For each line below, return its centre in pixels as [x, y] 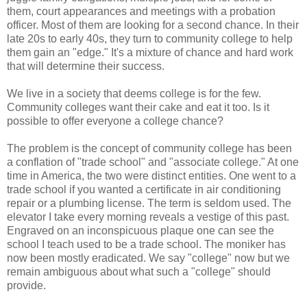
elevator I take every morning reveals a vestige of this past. [148, 217]
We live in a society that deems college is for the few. [134, 94]
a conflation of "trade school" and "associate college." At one [153, 162]
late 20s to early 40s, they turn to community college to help [150, 39]
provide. [26, 286]
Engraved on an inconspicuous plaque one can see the [140, 231]
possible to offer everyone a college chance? [115, 121]
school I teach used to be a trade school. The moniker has [146, 245]
